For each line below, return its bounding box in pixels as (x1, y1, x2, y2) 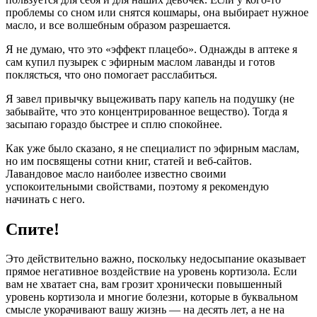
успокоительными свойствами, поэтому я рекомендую (6, 180, 269, 192)
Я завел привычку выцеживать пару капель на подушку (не (6, 92, 294, 105)
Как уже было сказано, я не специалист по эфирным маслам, (6, 142, 299, 154)
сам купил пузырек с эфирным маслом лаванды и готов (6, 55, 275, 68)
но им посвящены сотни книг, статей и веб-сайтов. (6, 154, 252, 167)
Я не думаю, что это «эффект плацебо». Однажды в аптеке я (6, 42, 297, 55)
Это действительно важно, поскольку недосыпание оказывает (6, 253, 306, 265)
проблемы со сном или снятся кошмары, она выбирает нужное (6, 6, 309, 18)
